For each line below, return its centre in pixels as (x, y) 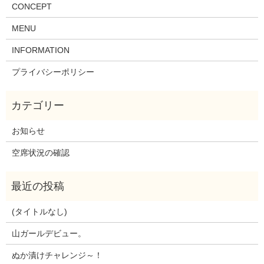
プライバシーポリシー (53, 72)
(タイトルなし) (39, 212)
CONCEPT (32, 7)
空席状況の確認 (40, 153)
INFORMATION (40, 50)
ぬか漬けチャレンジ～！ (57, 255)
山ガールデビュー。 (49, 234)
